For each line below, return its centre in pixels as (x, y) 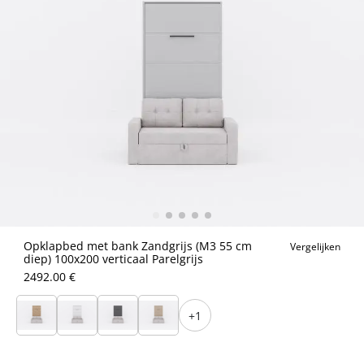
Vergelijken (315, 247)
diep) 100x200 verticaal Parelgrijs (113, 259)
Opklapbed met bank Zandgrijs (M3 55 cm (138, 246)
